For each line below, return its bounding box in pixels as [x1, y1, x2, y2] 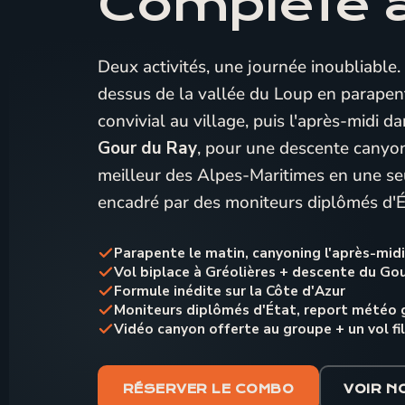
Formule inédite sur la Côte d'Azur [114, 280, 345, 300]
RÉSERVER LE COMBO [122, 381, 295, 397]
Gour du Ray [98, 136, 197, 160]
